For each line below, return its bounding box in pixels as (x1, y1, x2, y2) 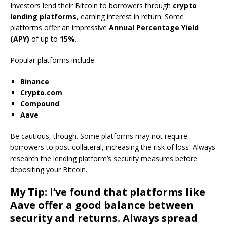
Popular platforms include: (10, 55, 96, 65)
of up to (29, 34, 60, 44)
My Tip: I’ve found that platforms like (10, 185, 205, 199)
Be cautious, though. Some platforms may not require (10, 131, 187, 141)
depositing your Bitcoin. (10, 165, 87, 174)
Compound (20, 99, 59, 108)
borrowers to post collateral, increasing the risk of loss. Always (10, 142, 215, 152)
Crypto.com (20, 88, 62, 97)
